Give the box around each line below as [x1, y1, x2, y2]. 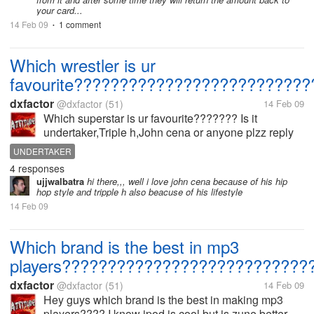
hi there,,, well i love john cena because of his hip [84, 175, 287, 188]
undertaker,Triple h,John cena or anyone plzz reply [43, 124, 294, 140]
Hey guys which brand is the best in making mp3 [43, 292, 283, 308]
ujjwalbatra [36, 175, 84, 188]
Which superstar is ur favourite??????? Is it [43, 110, 257, 126]
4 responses [10, 161, 64, 175]
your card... [36, 4, 83, 17]
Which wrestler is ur [10, 53, 156, 77]
